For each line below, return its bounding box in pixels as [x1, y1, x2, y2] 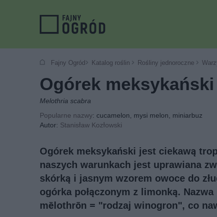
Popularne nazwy [40, 111, 93, 119]
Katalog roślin [92, 59, 130, 66]
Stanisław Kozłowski [60, 121, 122, 129]
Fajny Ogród [47, 59, 85, 66]
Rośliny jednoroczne [138, 59, 194, 66]
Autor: [40, 121, 60, 129]
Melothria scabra [40, 97, 91, 105]
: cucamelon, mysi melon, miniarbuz [93, 111, 202, 119]
